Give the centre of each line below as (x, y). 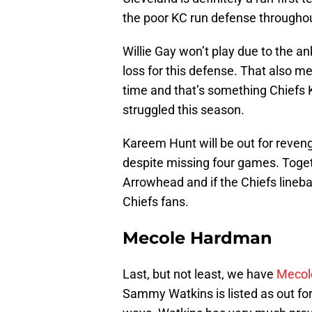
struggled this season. (184, 110)
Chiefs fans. (156, 202)
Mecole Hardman (197, 238)
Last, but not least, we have (200, 274)
